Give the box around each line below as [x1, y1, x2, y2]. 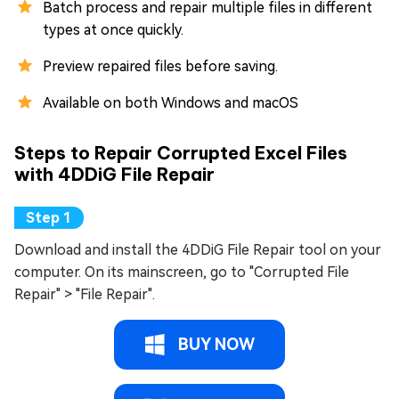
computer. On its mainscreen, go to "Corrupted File [14, 264, 349, 281]
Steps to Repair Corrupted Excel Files [14, 142, 347, 165]
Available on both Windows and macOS [43, 94, 298, 112]
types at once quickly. [43, 21, 183, 39]
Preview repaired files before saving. [43, 58, 278, 76]
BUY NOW [178, 335, 255, 354]
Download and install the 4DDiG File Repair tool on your [14, 241, 381, 259]
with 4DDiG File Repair [14, 163, 215, 186]
